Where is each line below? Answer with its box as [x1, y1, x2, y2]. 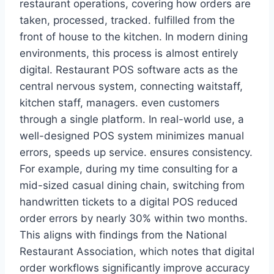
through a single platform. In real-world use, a [20, 113, 244, 126]
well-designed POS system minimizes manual [20, 130, 244, 143]
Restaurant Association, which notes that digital [20, 245, 254, 258]
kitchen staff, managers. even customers [20, 97, 220, 109]
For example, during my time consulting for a [20, 163, 238, 176]
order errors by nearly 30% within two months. [20, 212, 248, 225]
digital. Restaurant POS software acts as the [20, 64, 238, 76]
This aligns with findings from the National [20, 229, 227, 242]
